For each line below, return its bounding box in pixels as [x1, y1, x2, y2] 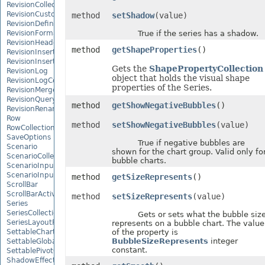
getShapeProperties [111, 45, 197, 54]
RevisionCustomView [7, 9, 79, 18]
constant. [111, 245, 147, 254]
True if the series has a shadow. [111, 29, 258, 38]
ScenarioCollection [7, 151, 72, 160]
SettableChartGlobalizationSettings [7, 227, 130, 236]
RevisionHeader [7, 38, 60, 47]
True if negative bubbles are [111, 138, 245, 147]
